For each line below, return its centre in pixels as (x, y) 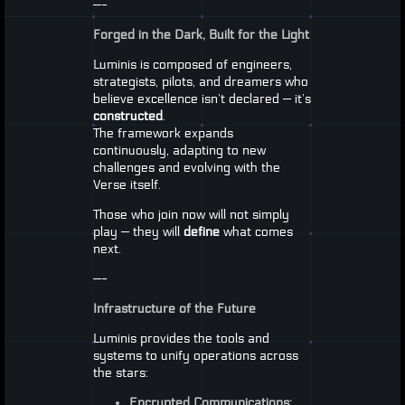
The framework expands (163, 134)
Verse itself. (127, 185)
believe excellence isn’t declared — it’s (202, 99)
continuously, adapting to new (179, 151)
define (201, 232)
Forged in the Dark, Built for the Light (201, 35)
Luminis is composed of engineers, (192, 65)
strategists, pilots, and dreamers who (200, 82)
